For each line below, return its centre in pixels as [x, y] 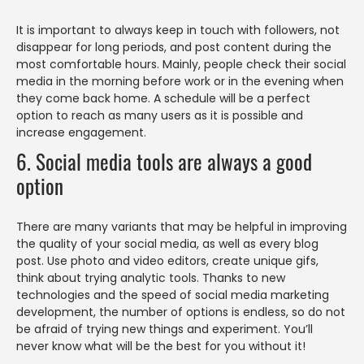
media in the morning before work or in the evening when [180, 82]
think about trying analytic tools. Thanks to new [151, 278]
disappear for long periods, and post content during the [174, 48]
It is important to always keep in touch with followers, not [178, 30]
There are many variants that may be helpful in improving [182, 227]
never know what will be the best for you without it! [161, 347]
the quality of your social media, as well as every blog [167, 244]
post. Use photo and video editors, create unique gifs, [167, 261]
